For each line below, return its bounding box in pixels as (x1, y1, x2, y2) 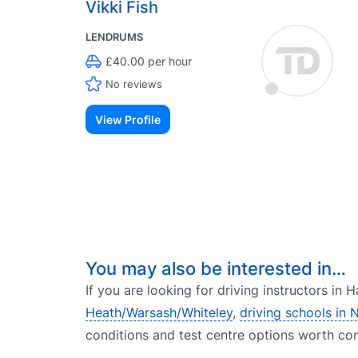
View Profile (95, 113, 161, 126)
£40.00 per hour (105, 54, 192, 68)
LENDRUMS (86, 30, 143, 43)
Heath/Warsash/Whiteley (86, 304, 233, 320)
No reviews (105, 77, 162, 90)
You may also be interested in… (86, 258, 346, 279)
